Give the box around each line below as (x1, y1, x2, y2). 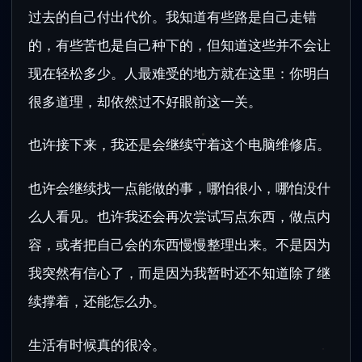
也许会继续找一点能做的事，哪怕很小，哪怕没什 (28, 179, 330, 198)
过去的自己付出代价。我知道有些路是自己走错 (28, 6, 317, 26)
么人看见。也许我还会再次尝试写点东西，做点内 (28, 207, 330, 226)
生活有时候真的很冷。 (28, 335, 166, 354)
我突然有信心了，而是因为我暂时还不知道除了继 (28, 263, 330, 283)
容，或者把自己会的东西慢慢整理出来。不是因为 (28, 235, 330, 255)
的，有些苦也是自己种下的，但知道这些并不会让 (28, 35, 330, 54)
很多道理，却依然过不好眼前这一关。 (28, 91, 262, 111)
